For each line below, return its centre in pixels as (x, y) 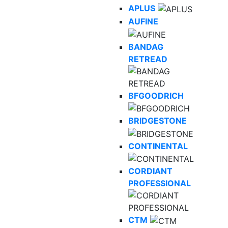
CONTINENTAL (158, 146)
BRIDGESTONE (158, 121)
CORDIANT (150, 171)
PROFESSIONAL (160, 183)
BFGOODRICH (156, 95)
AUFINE (143, 21)
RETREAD (148, 59)
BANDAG (146, 47)
